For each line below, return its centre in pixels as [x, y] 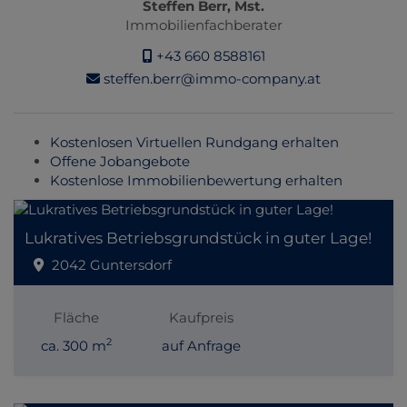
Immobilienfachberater [203, 25]
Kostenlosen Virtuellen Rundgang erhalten [194, 143]
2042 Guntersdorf [112, 265]
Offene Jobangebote [120, 162]
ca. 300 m [73, 346]
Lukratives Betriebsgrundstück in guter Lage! [198, 238]
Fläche [76, 318]
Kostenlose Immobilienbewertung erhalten [196, 181]
